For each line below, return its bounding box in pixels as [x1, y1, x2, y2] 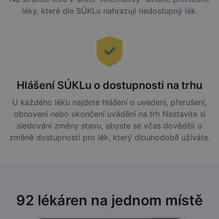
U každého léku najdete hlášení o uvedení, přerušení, [12, 97, 207, 108]
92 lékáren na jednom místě [16, 192, 203, 209]
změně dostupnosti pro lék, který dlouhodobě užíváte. [9, 132, 210, 143]
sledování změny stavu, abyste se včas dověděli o [17, 121, 202, 131]
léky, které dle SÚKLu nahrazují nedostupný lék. [22, 6, 197, 16]
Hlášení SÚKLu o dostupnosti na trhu [17, 79, 202, 92]
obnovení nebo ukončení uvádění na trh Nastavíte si [13, 109, 206, 119]
